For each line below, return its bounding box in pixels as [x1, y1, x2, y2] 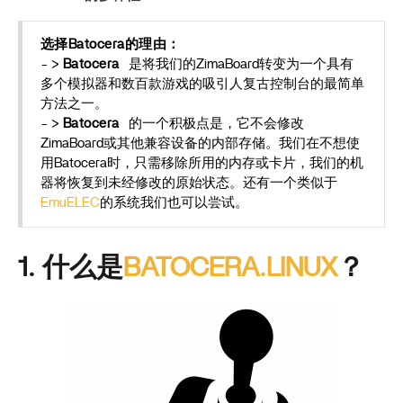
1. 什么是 [18, 255, 123, 282]
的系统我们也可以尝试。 [100, 196, 248, 210]
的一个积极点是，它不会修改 [128, 117, 304, 130]
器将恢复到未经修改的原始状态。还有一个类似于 [40, 176, 337, 190]
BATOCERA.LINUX [123, 255, 337, 282]
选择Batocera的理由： [40, 38, 181, 51]
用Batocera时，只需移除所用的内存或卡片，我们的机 [40, 157, 363, 170]
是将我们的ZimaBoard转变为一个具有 [128, 58, 354, 71]
